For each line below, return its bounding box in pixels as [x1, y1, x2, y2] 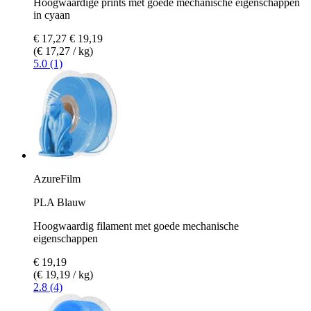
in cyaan [33, 8, 70, 21]
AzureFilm [33, 172, 81, 185]
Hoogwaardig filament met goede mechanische [33, 219, 239, 232]
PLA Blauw [33, 196, 86, 208]
